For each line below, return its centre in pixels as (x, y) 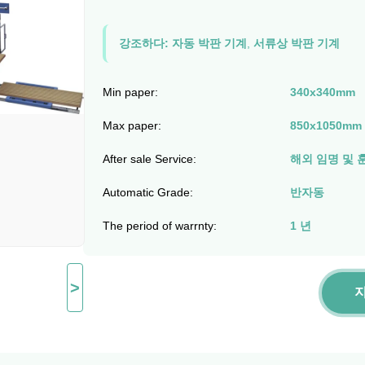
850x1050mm (325, 126)
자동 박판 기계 (209, 44)
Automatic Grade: (147, 193)
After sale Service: (149, 159)
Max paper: (132, 126)
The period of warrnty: (159, 226)
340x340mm (322, 92)
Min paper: (130, 92)
